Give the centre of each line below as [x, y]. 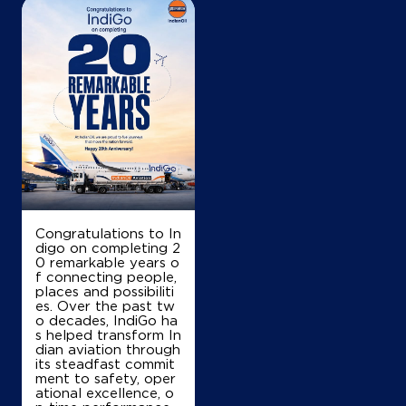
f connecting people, [106, 276]
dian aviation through [108, 348]
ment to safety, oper [106, 377]
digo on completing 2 [108, 247]
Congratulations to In [108, 232]
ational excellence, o [105, 392]
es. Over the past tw [105, 305]
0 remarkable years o [107, 261]
